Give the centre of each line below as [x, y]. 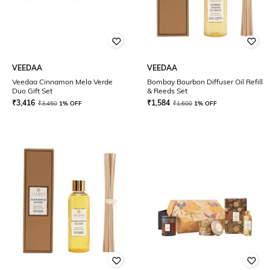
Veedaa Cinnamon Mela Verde [62, 82]
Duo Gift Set [32, 91]
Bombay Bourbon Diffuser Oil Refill [205, 82]
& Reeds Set [167, 91]
